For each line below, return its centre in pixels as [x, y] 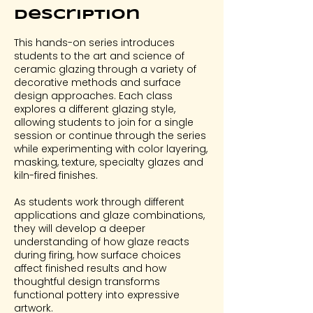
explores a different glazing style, [95, 109]
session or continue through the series [110, 136]
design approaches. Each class [93, 96]
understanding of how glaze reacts [102, 242]
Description [77, 15]
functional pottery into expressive [97, 295]
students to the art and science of [99, 56]
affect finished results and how [90, 268]
